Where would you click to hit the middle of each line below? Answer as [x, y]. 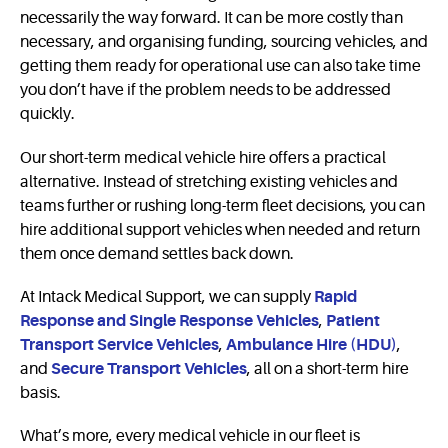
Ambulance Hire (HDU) [311, 344]
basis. [40, 392]
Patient [353, 320]
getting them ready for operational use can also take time [220, 66]
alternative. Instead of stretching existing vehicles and [209, 181]
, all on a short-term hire [328, 368]
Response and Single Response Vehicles [169, 320]
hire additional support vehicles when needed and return [220, 229]
